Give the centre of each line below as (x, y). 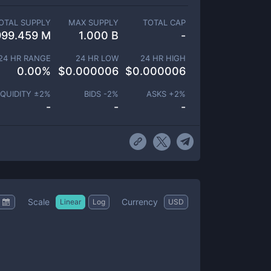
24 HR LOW (97, 58)
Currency (140, 201)
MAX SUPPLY (93, 22)
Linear (70, 201)
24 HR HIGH (163, 58)
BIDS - (95, 94)
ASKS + (160, 94)
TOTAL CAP (164, 22)
